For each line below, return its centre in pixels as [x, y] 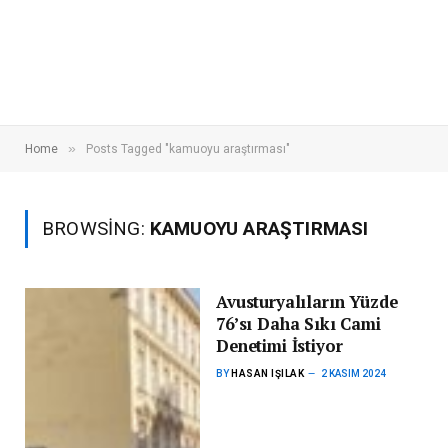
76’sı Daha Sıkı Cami [298, 324]
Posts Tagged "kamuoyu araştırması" [188, 149]
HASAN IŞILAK [268, 373]
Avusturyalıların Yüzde [307, 302]
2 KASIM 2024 [354, 373]
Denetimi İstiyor [279, 346]
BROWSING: [96, 228]
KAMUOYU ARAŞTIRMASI [259, 228]
